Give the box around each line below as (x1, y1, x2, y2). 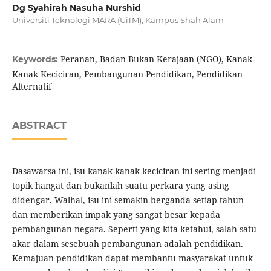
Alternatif (11, 80, 51, 93)
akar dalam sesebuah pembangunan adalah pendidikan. (11, 238, 243, 250)
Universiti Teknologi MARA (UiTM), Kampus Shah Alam (11, 15, 224, 25)
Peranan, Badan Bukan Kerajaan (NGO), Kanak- (60, 53, 255, 65)
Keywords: (11, 54, 60, 65)
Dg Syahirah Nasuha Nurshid (11, 2, 141, 13)
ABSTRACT (11, 120, 67, 132)
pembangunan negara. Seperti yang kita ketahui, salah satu (11, 223, 256, 235)
